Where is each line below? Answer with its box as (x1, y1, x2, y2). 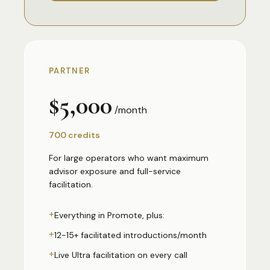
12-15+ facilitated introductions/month (54, 230, 207, 240)
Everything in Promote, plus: (54, 210, 165, 221)
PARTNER (49, 66, 90, 76)
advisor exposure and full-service (49, 166, 181, 177)
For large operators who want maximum (49, 152, 209, 163)
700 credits (49, 130, 100, 140)
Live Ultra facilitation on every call (54, 250, 187, 260)
